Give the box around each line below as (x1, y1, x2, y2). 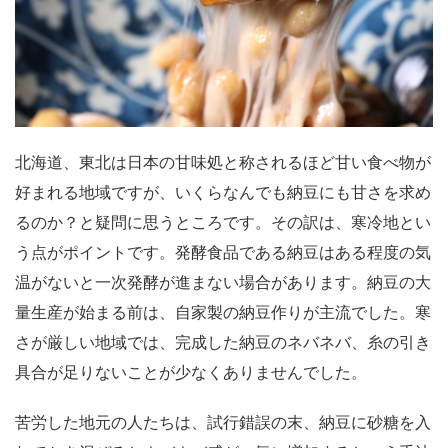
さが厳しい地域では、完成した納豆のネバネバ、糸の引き (15, 331, 431, 352)
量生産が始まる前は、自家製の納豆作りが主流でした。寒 (15, 301, 431, 322)
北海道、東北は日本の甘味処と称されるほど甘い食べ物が (15, 151, 431, 172)
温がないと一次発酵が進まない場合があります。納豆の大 (15, 271, 431, 292)
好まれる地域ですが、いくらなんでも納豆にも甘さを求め (15, 181, 431, 202)
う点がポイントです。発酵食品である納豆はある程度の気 (15, 241, 431, 262)
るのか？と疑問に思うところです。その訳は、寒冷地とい (15, 211, 431, 232)
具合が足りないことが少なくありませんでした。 (15, 361, 367, 382)
